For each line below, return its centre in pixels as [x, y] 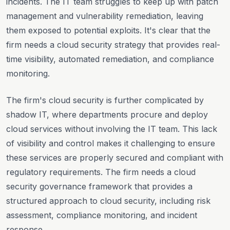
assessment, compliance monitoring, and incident [102, 215]
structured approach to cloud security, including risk [108, 200]
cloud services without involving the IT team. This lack [112, 129]
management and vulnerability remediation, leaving [105, 16]
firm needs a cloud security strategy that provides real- [113, 44]
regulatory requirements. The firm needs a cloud [101, 172]
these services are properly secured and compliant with [115, 157]
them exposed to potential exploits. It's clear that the [108, 30]
